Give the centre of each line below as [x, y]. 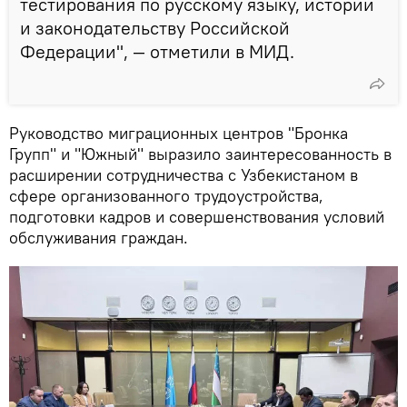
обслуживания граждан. [99, 238]
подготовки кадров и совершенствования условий [197, 217]
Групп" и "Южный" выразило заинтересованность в [200, 154]
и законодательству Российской [155, 28]
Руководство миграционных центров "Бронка [179, 134]
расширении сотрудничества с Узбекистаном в [184, 175]
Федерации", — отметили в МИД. [157, 52]
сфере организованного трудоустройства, [166, 196]
